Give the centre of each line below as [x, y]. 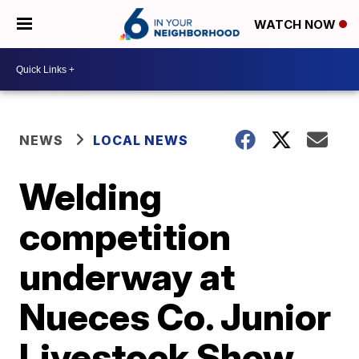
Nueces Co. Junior [175, 317]
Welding [91, 196]
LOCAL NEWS [141, 140]
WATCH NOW [296, 25]
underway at [127, 276]
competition [125, 236]
